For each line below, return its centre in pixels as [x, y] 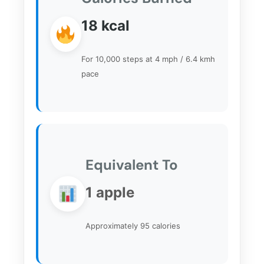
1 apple [110, 192]
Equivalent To [132, 164]
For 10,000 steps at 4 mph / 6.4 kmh [148, 59]
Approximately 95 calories [133, 225]
